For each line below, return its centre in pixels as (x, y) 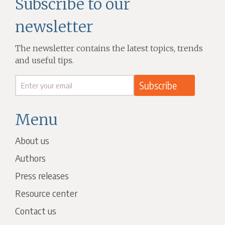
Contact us (36, 211)
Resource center (46, 193)
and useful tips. (45, 61)
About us (32, 141)
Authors (31, 158)
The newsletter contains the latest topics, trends (109, 48)
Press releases (42, 176)
